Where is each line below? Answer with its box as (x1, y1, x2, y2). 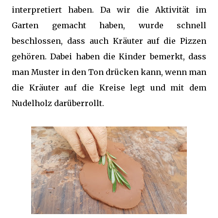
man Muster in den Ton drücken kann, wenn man (12, 67, 206, 77)
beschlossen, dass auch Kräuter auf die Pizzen (12, 36, 206, 46)
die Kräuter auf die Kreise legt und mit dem (12, 83, 206, 92)
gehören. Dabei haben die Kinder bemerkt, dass (12, 52, 206, 61)
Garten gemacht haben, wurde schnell (12, 20, 206, 30)
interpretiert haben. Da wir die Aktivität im (12, 5, 206, 15)
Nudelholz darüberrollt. (12, 98, 106, 108)
